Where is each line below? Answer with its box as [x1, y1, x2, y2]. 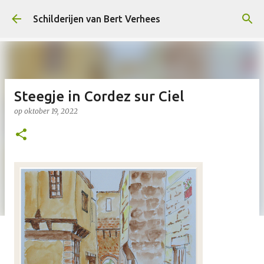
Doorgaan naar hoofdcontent [68, 9, 196, 20]
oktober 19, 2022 [24, 107, 78, 115]
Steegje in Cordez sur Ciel [14, 88, 184, 104]
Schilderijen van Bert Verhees [33, 14, 160, 24]
